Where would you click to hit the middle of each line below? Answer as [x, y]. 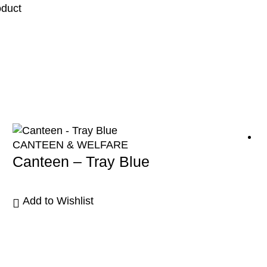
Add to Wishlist [58, 201]
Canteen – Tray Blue [81, 162]
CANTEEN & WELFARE [70, 145]
